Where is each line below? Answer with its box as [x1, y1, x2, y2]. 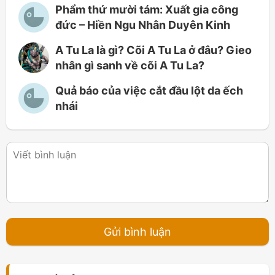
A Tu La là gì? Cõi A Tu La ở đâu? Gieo [55, 44, 252, 57]
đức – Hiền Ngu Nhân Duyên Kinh [55, 18, 230, 32]
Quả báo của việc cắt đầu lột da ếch [55, 84, 243, 98]
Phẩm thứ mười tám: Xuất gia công [55, 3, 238, 17]
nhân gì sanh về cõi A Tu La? [55, 59, 204, 72]
